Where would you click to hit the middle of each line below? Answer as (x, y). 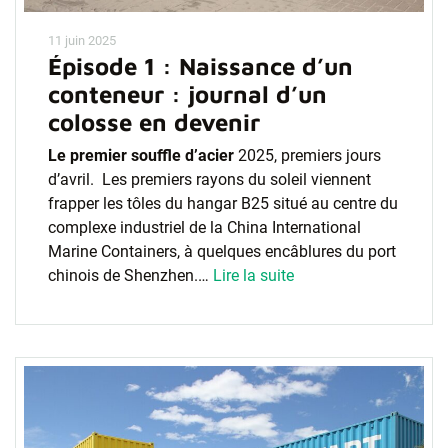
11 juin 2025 (82, 40)
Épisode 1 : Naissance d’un (200, 66)
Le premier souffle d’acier (141, 155)
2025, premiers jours (307, 155)
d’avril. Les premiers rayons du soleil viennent (209, 179)
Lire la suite (253, 275)
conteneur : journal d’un (187, 94)
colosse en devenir (154, 122)
